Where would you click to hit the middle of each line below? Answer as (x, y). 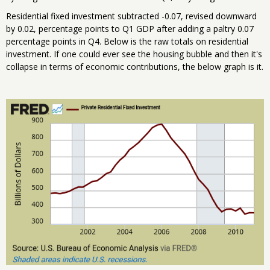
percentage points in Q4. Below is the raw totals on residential (127, 42)
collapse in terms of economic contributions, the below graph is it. (135, 67)
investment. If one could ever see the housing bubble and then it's (134, 54)
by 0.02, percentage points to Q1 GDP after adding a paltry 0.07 (130, 29)
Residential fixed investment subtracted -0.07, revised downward (131, 16)
